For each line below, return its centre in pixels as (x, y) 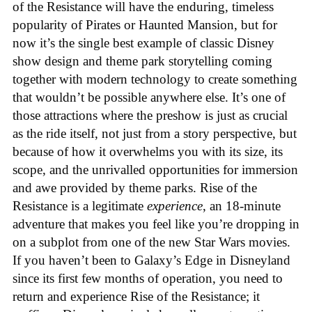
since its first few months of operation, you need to (148, 278)
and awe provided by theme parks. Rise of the (135, 187)
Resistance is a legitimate (80, 205)
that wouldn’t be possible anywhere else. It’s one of (149, 97)
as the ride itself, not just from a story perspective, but (155, 133)
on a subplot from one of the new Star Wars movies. (151, 242)
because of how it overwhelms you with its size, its (148, 151)
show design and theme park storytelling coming (142, 61)
